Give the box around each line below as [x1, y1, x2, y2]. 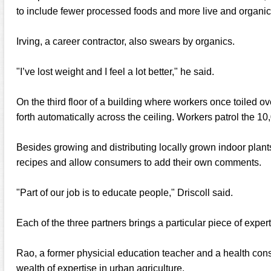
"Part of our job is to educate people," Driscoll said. [16, 188, 233, 198]
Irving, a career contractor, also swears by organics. [16, 36, 235, 47]
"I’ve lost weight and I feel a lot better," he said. [16, 67, 214, 77]
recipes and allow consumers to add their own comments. [16, 157, 261, 168]
